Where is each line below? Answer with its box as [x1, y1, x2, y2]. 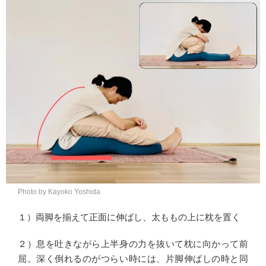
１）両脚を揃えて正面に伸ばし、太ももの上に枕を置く [18, 212, 240, 222]
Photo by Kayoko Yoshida [18, 188, 100, 196]
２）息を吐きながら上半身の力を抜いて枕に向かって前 [18, 239, 248, 249]
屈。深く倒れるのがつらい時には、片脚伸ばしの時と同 [18, 254, 248, 264]
